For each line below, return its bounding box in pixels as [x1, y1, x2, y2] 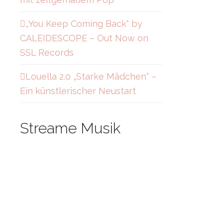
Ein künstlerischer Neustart [20, 86, 136, 96]
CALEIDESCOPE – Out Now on [20, 33, 148, 43]
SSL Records [20, 47, 74, 58]
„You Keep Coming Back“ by [25, 18, 142, 29]
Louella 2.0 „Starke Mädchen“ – [25, 71, 156, 82]
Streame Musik [20, 119, 120, 137]
